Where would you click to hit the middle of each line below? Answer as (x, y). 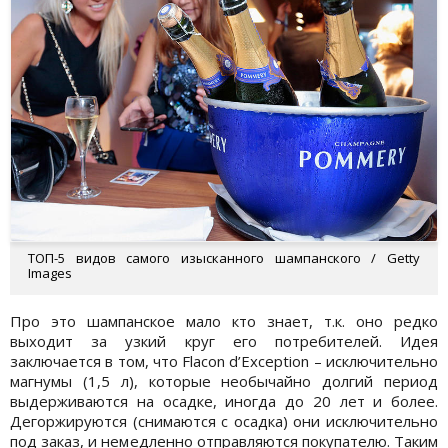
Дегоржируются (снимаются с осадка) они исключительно (224, 421)
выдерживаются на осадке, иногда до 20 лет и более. (224, 401)
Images (50, 273)
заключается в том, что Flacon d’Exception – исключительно (224, 361)
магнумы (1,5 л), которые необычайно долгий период (224, 381)
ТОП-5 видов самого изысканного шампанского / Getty (224, 258)
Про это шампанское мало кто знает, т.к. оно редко (224, 321)
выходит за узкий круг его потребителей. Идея (224, 341)
